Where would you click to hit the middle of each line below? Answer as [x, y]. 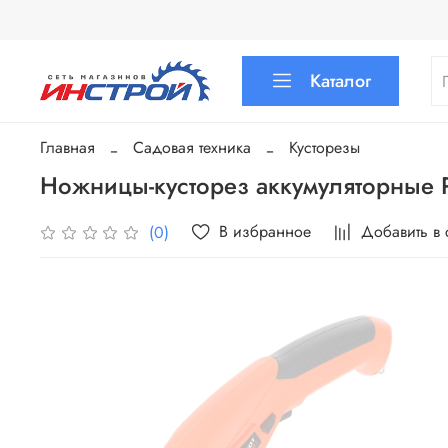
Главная [67, 148]
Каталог [341, 81]
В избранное [265, 232]
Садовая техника [192, 148]
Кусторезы [324, 148]
